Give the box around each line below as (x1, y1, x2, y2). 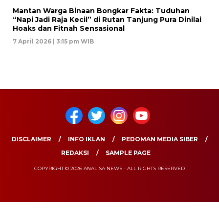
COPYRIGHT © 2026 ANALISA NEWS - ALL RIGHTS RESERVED (34, 165, 185, 172)
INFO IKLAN (67, 135, 105, 143)
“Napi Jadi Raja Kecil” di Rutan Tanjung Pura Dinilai (13, 15, 201, 24)
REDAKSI (61, 149, 89, 156)
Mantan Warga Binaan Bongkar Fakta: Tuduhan (13, 6, 190, 15)
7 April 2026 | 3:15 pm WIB (13, 37, 94, 45)
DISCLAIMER (11, 135, 51, 143)
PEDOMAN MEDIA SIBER (121, 135, 198, 143)
